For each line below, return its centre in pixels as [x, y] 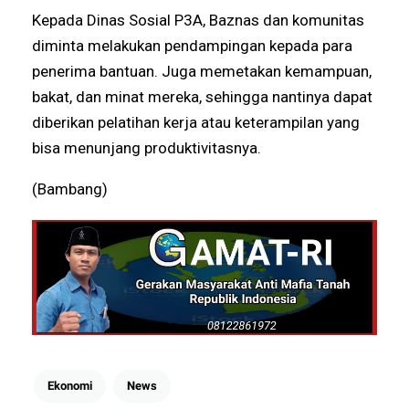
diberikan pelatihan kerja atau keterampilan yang [196, 122]
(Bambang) [70, 189]
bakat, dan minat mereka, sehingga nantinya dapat [203, 96]
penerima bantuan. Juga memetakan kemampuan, [202, 71]
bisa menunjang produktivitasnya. [149, 147]
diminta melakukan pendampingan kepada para [193, 45]
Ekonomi [70, 385]
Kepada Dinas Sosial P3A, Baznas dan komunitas [199, 20]
